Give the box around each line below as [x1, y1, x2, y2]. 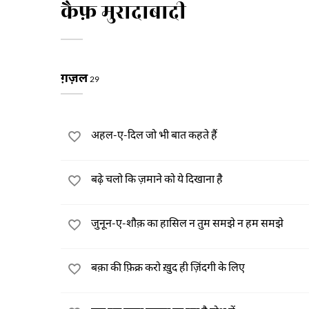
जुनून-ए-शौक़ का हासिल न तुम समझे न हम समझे [91, 216, 283, 229]
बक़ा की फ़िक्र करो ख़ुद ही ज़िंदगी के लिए [91, 260, 245, 273]
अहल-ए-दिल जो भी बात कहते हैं [91, 128, 217, 141]
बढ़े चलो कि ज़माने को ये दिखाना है [91, 172, 223, 185]
